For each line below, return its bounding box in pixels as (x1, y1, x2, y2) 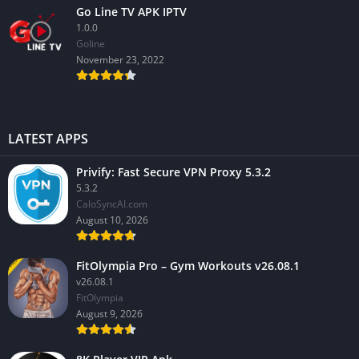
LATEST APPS (8, 130, 88, 147)
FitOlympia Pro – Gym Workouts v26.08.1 (76, 258, 300, 273)
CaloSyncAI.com (76, 197, 147, 211)
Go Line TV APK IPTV (76, 4, 187, 19)
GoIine (76, 37, 105, 50)
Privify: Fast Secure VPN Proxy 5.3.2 (76, 164, 271, 179)
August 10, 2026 (76, 213, 148, 227)
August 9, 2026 (76, 307, 143, 321)
